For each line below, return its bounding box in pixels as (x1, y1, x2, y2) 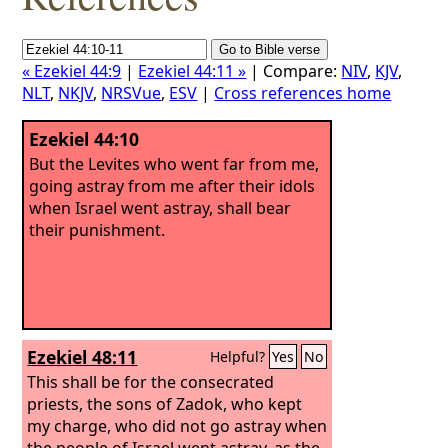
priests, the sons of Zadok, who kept (27, 392, 303, 415)
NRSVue (101, 82, 162, 104)
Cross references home (214, 82, 392, 104)
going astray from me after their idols (29, 174, 316, 197)
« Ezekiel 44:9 (22, 60, 122, 82)
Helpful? (210, 347, 270, 366)
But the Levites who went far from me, (29, 152, 320, 175)
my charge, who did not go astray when (27, 414, 328, 437)
